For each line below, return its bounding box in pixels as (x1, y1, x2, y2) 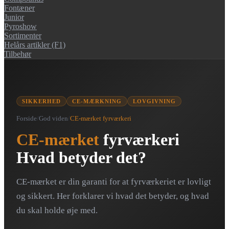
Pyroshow (4, 21, 37, 31)
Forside (16, 114, 37, 122)
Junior (4, 12, 24, 21)
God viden (39, 114, 68, 122)
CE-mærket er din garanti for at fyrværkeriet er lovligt (16, 176, 211, 187)
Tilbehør (4, 49, 31, 58)
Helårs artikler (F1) (4, 40, 65, 49)
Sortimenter (4, 31, 41, 40)
